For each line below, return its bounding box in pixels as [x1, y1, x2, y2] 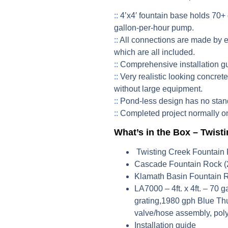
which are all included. [114, 48, 195, 57]
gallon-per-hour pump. [114, 23, 194, 33]
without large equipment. [114, 84, 203, 94]
